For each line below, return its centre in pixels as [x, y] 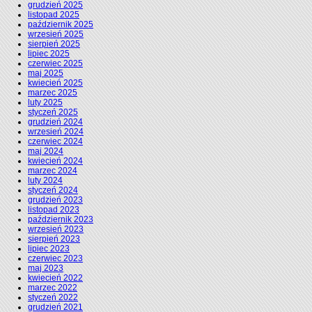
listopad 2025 [54, 15]
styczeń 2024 [53, 190]
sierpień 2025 [54, 44]
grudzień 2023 [55, 200]
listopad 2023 [54, 210]
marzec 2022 [53, 288]
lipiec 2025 [49, 54]
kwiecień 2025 [55, 83]
